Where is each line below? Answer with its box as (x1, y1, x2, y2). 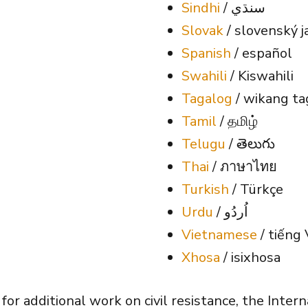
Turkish (181, 179, 229, 199)
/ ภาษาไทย (209, 157, 277, 176)
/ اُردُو (224, 202, 248, 221)
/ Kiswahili (227, 66, 294, 85)
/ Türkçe (229, 179, 283, 199)
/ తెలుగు (225, 134, 275, 153)
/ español (231, 43, 292, 63)
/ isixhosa (220, 247, 280, 267)
